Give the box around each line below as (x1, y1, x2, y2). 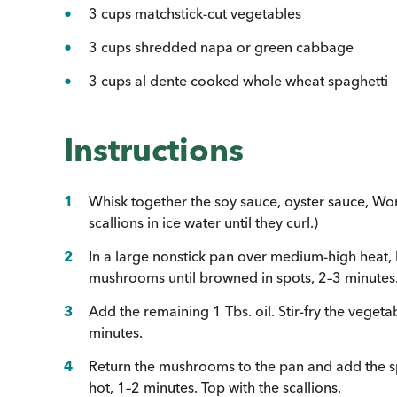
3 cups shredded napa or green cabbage (89, 37, 354, 56)
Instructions (64, 129, 244, 169)
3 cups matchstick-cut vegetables (89, 4, 301, 22)
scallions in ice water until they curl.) (89, 213, 318, 231)
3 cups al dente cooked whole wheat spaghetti (89, 71, 388, 90)
